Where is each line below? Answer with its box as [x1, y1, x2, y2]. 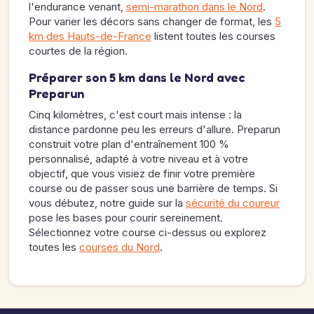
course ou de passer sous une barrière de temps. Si [29, 182, 278, 195]
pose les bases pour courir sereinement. [29, 211, 223, 224]
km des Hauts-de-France [29, 29, 151, 43]
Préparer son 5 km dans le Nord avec [29, 69, 245, 85]
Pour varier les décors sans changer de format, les [29, 15, 275, 28]
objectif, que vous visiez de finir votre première [29, 167, 255, 180]
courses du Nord [79, 240, 160, 254]
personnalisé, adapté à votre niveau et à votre [29, 152, 248, 165]
